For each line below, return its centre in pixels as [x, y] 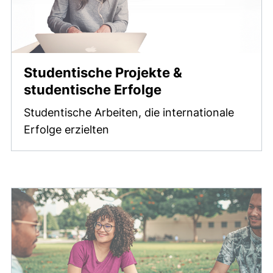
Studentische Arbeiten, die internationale [129, 113]
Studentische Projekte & [103, 73]
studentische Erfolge [93, 90]
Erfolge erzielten [66, 130]
